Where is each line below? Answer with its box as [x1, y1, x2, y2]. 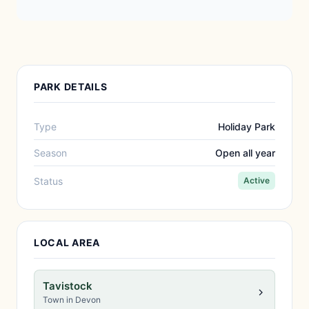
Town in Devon [43, 295, 101, 305]
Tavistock [43, 279, 92, 292]
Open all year [215, 147, 275, 159]
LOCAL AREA [34, 237, 100, 248]
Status [34, 175, 63, 187]
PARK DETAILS [34, 81, 108, 92]
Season [34, 147, 67, 159]
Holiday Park [218, 121, 275, 132]
